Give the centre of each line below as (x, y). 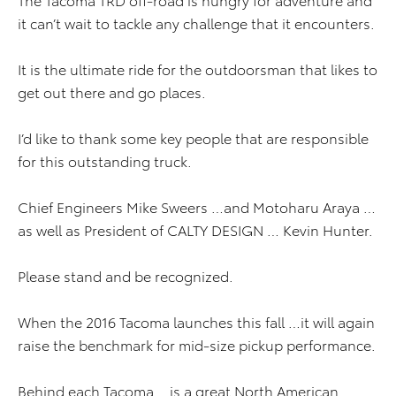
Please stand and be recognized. (126, 276)
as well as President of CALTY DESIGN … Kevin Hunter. (195, 230)
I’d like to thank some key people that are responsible (193, 138)
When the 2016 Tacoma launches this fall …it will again (196, 322)
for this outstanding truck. (105, 161)
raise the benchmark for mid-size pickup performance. (197, 345)
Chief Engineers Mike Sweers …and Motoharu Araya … (197, 207)
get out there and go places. (119, 92)
